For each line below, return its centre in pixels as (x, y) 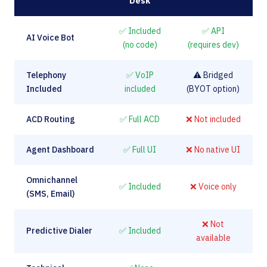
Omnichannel (52, 180)
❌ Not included (213, 119)
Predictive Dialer (59, 231)
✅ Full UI (140, 150)
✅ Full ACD (140, 119)
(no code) (140, 45)
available (213, 238)
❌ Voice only (213, 187)
